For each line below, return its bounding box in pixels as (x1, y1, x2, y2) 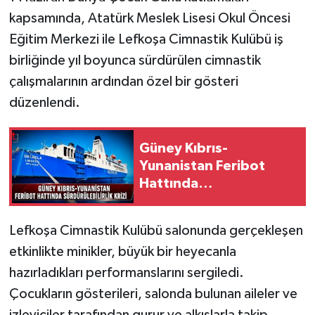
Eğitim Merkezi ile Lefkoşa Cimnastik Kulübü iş (8, 32, 283, 46)
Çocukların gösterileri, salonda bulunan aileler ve (8, 286, 297, 301)
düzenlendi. (8, 95, 80, 110)
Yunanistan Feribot (139, 159, 265, 174)
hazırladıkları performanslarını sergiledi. (8, 265, 244, 280)
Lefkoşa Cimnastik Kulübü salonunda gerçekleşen (8, 223, 303, 238)
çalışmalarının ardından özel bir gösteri (8, 74, 238, 89)
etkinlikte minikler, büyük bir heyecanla (8, 244, 236, 259)
